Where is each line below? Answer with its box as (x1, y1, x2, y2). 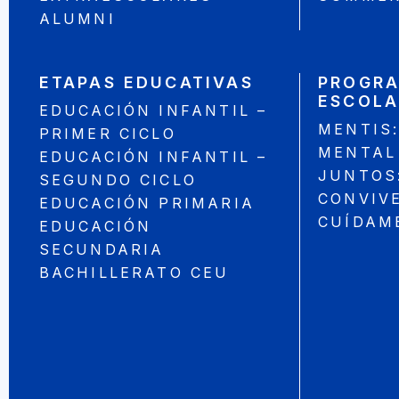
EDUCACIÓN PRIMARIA (38, 194, 256, 213)
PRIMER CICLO (38, 125, 176, 143)
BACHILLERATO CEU (38, 264, 230, 282)
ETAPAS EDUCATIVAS (38, 73, 254, 93)
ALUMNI (38, 10, 116, 28)
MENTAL (318, 143, 397, 162)
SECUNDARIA (38, 240, 165, 259)
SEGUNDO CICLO (38, 171, 198, 190)
